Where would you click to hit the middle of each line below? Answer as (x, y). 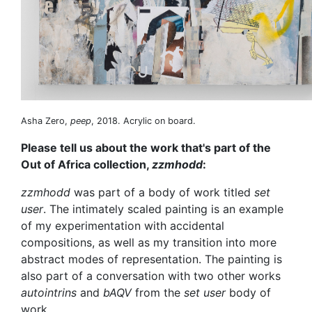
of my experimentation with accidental (123, 225)
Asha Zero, (46, 120)
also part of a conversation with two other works (151, 275)
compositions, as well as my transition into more (149, 242)
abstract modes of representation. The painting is (151, 259)
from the (158, 292)
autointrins (49, 292)
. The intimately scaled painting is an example (163, 209)
